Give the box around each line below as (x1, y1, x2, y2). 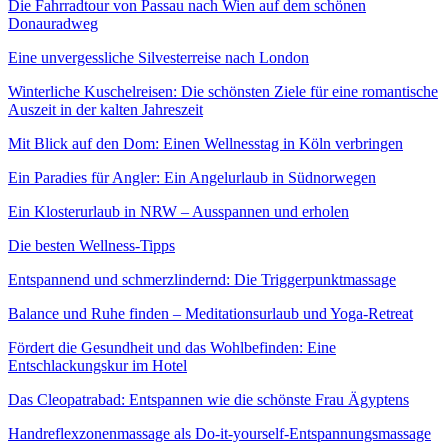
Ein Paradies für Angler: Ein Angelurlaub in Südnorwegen (8, 168, 376, 186)
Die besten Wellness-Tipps (8, 236, 175, 254)
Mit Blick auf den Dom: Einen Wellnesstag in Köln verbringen (8, 134, 403, 152)
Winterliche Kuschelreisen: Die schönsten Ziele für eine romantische (8, 82, 438, 100)
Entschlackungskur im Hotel (8, 356, 187, 374)
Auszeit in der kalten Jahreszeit (8, 100, 203, 118)
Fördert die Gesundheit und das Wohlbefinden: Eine (8, 338, 336, 356)
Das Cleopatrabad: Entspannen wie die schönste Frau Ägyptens (8, 390, 409, 408)
